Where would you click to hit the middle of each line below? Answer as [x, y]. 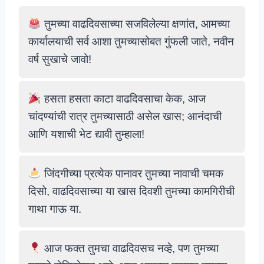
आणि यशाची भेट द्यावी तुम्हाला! [86, 134]
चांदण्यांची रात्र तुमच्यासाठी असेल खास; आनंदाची [125, 116]
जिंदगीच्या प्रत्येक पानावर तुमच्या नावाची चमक [132, 174]
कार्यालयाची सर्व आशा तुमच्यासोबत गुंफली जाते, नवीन [131, 42]
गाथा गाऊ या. [55, 209]
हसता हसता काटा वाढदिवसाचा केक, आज [123, 99]
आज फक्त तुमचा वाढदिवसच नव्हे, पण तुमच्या [130, 248]
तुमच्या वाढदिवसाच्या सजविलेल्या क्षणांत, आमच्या [135, 24]
